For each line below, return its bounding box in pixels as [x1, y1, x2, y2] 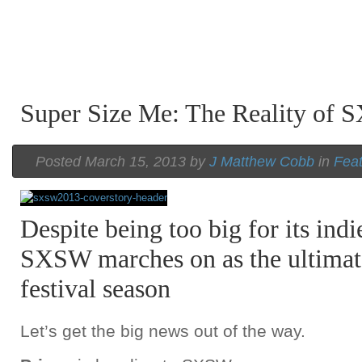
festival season [20, 275, 170, 303]
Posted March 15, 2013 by [36, 154, 209, 170]
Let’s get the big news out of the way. [20, 322, 305, 340]
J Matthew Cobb [209, 154, 314, 170]
